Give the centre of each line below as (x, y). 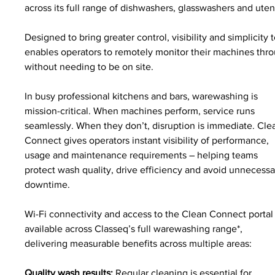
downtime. (48, 184)
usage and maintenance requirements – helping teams (143, 155)
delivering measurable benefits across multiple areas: (138, 243)
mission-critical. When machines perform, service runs (141, 110)
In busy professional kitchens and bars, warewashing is (143, 96)
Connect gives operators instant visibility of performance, (148, 140)
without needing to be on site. (89, 66)
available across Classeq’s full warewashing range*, (135, 228)
